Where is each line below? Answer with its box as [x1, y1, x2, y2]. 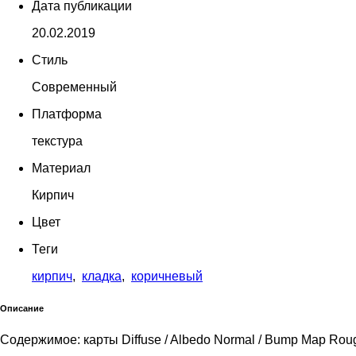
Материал [32, 161, 91, 175]
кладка [82, 269, 122, 283]
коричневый [131, 269, 203, 283]
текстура [32, 133, 83, 148]
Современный [32, 79, 117, 94]
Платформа [32, 106, 102, 121]
